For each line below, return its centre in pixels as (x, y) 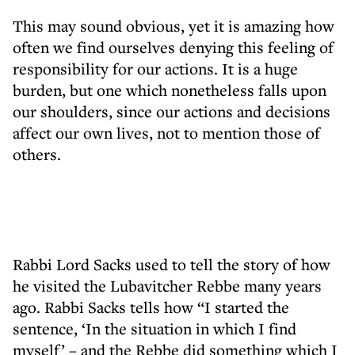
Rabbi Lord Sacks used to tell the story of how (172, 264)
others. (37, 154)
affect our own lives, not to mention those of (166, 133)
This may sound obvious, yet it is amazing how (174, 26)
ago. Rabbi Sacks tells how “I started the (151, 307)
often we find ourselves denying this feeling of (173, 47)
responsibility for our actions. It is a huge (155, 69)
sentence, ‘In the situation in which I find (155, 328)
